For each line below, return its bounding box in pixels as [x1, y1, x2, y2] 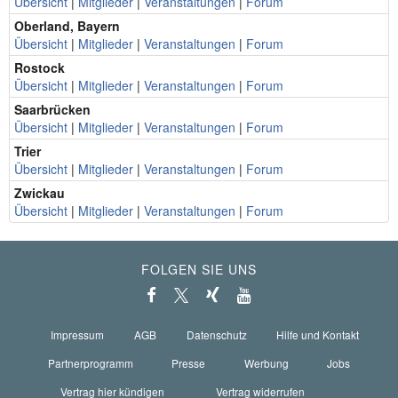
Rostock [14, 59, 65, 76]
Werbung [243, 354, 289, 370]
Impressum [51, 326, 105, 342]
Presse [171, 354, 206, 370]
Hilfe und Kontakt [276, 326, 360, 342]
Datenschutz [186, 326, 247, 342]
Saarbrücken [14, 100, 91, 118]
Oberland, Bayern [14, 17, 120, 35]
